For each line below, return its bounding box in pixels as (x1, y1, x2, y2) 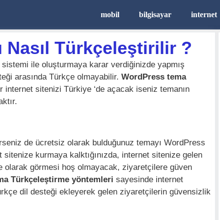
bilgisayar (139, 10, 171, 19)
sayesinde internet (113, 175, 183, 184)
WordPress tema (121, 72, 186, 82)
